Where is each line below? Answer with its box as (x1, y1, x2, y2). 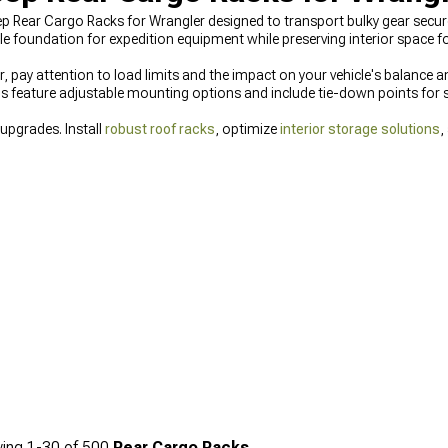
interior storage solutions (280, 121, 440, 137)
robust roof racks (105, 121, 215, 137)
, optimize (215, 121, 280, 137)
